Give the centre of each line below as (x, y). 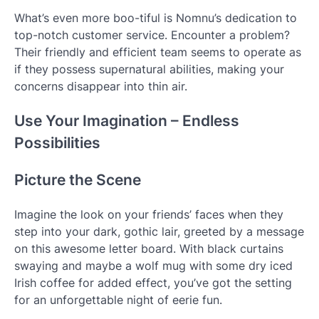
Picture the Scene (78, 180)
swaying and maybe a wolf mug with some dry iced (153, 265)
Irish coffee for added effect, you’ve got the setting (153, 282)
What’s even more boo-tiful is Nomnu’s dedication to (156, 18)
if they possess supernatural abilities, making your (149, 69)
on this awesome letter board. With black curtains (149, 248)
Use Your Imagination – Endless (127, 121)
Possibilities (57, 143)
